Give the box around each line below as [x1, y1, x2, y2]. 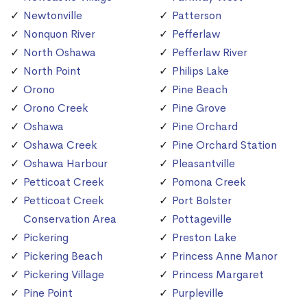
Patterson [172, 8, 221, 23]
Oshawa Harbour [23, 156, 108, 171]
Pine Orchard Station [172, 138, 277, 153]
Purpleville [172, 286, 223, 301]
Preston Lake [172, 230, 236, 245]
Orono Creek [23, 101, 88, 116]
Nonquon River [23, 27, 95, 42]
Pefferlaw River [172, 45, 247, 60]
